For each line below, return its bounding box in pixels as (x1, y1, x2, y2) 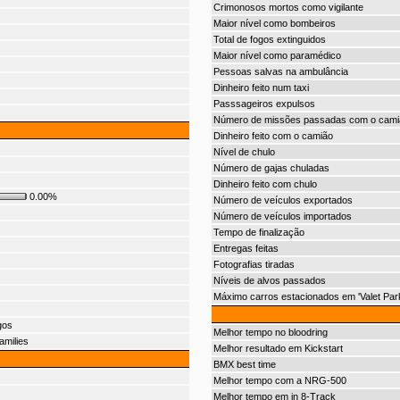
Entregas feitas (212, 243, 279, 254)
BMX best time (212, 359, 276, 370)
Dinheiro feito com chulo (212, 179, 317, 189)
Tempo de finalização (212, 227, 304, 237)
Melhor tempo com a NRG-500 (212, 375, 346, 386)
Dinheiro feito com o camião (212, 130, 333, 141)
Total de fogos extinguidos (212, 34, 326, 45)
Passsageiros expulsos (212, 98, 315, 109)
